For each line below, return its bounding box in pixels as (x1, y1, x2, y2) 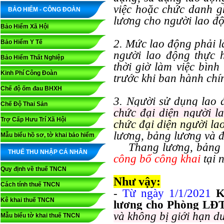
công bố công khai (113, 152, 200, 165)
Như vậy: (113, 175, 160, 188)
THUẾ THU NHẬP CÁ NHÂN (8, 148, 87, 155)
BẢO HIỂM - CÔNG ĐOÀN (8, 6, 80, 13)
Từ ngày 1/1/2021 (122, 187, 211, 199)
